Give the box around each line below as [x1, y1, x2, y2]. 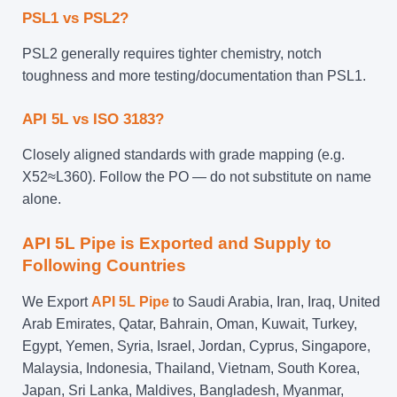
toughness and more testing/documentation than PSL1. [22, 67, 366, 83]
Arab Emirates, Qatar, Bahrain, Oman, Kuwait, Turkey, [22, 315, 357, 331]
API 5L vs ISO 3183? [22, 110, 164, 128]
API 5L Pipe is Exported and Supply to [22, 233, 331, 253]
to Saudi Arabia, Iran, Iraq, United [169, 293, 380, 309]
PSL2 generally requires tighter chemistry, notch [22, 45, 322, 61]
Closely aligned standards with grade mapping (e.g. [22, 146, 345, 162]
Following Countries [22, 255, 186, 275]
